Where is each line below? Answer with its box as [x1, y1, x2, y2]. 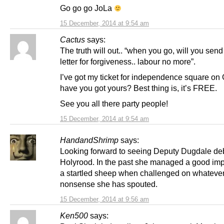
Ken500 [60, 210, 88, 220]
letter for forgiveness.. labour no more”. [60, 56, 195, 66]
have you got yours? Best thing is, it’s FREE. [60, 83, 217, 92]
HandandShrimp [60, 135, 118, 144]
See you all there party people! [60, 98, 168, 108]
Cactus [60, 34, 85, 44]
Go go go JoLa [60, 3, 114, 12]
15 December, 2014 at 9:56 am [60, 195, 149, 203]
